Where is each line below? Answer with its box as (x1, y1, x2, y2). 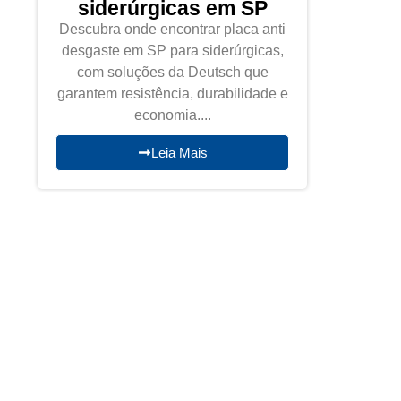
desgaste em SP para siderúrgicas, (61, 43, 284, 58)
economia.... (133, 107, 211, 123)
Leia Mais (150, 145, 208, 160)
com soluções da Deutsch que (76, 64, 269, 80)
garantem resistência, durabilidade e (56, 86, 288, 101)
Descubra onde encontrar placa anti (59, 21, 286, 37)
